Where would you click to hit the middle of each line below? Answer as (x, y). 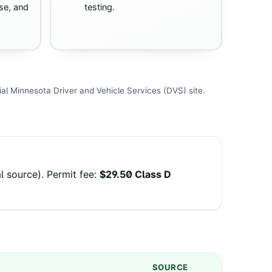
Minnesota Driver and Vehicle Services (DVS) (98, 90)
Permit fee (70, 175)
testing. (100, 8)
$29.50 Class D (135, 175)
